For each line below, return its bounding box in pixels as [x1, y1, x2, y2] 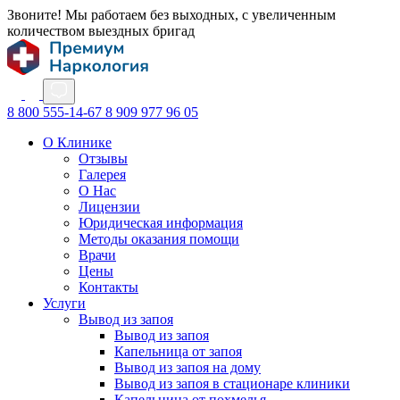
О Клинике [43, 135, 112, 150]
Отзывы [79, 151, 128, 166]
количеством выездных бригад [7, 23, 195, 38]
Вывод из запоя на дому [114, 360, 261, 375]
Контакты [79, 279, 138, 295]
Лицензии [79, 199, 140, 214]
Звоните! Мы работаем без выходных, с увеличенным [7, 7, 336, 22]
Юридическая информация [79, 215, 243, 230]
